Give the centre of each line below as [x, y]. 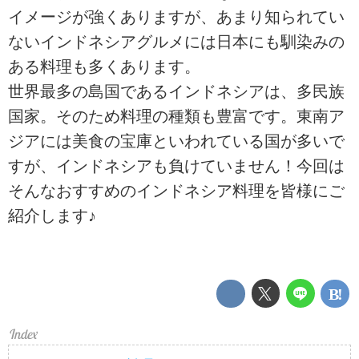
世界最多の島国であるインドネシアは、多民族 [176, 92]
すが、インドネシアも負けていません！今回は [176, 166]
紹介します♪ [52, 216]
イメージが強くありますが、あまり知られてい [176, 17]
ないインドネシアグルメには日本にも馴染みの [176, 42]
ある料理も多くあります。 [104, 67]
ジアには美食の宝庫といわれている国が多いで [176, 141]
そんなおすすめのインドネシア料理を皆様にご [176, 191]
